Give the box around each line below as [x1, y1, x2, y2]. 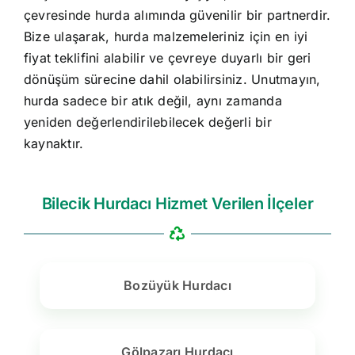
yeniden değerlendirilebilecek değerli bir [23, 114, 272, 131]
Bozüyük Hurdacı [124, 277, 231, 294]
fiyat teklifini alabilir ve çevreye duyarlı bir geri [23, 50, 311, 67]
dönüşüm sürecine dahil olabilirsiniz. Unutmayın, [23, 71, 321, 88]
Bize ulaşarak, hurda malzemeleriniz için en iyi [23, 29, 308, 45]
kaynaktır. [23, 136, 84, 152]
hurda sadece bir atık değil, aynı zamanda [23, 93, 282, 109]
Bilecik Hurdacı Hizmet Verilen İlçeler [41, 194, 314, 214]
